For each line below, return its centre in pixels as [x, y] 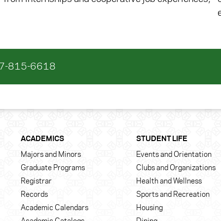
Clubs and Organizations [176, 168]
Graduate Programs [53, 168]
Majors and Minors [51, 155]
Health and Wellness [169, 182]
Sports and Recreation [173, 195]
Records [34, 195]
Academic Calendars [55, 208]
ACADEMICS [42, 139]
